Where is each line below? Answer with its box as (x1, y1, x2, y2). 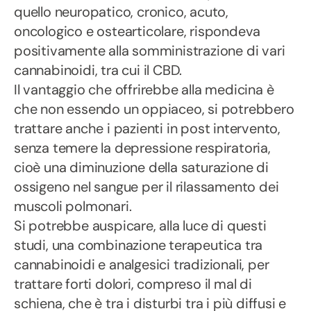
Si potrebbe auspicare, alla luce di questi (14, 217, 267, 235)
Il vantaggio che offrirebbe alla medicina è (14, 81, 274, 99)
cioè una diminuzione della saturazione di (14, 158, 269, 176)
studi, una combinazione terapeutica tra (14, 236, 263, 254)
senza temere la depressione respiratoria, (14, 139, 271, 157)
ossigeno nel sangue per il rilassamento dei (14, 178, 279, 196)
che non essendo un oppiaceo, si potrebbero (14, 100, 294, 118)
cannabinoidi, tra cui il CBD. (14, 61, 183, 79)
